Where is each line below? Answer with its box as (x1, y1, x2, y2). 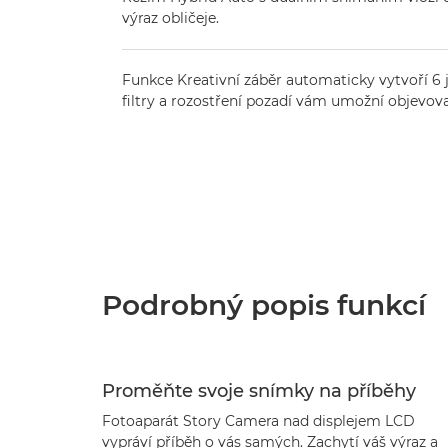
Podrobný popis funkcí (102, 288, 426, 322)
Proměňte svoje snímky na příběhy (102, 380, 416, 402)
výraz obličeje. (122, 9, 219, 27)
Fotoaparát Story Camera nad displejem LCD (102, 412, 415, 430)
